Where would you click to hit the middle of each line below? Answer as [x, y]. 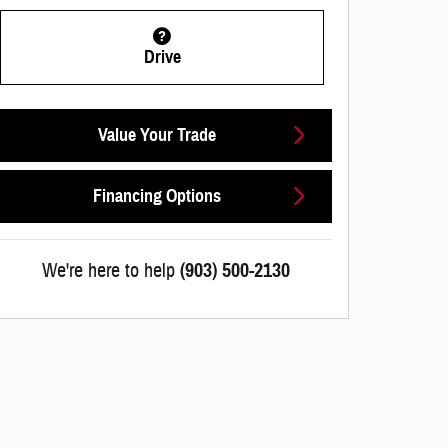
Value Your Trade [156, 134]
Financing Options [156, 195]
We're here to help [108, 270]
